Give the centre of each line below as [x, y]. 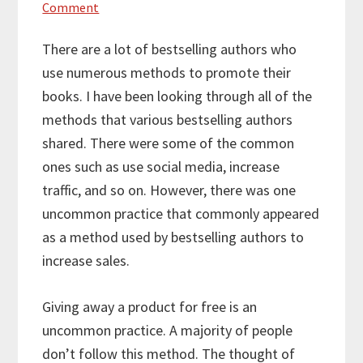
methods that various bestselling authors [168, 120]
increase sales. [86, 261]
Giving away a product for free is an [150, 307]
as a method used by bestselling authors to [173, 237]
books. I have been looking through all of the [177, 96]
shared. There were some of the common [169, 143]
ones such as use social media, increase [161, 167]
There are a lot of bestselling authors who [170, 49]
